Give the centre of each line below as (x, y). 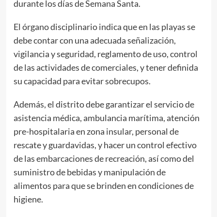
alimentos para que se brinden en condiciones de (103, 185)
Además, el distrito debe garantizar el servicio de (104, 104)
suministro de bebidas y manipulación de (89, 172)
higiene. (30, 199)
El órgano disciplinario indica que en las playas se (104, 26)
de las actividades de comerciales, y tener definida (106, 67)
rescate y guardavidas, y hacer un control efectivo (105, 145)
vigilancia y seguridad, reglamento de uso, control (105, 54)
